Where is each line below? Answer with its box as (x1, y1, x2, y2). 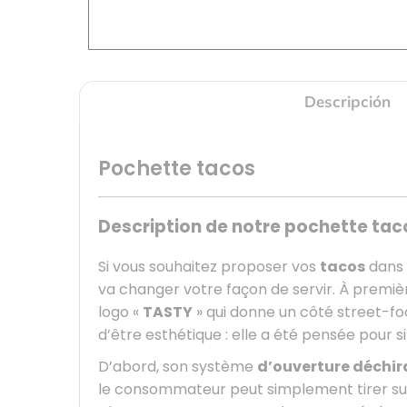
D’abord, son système (98, 355, 257, 377)
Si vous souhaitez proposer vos (98, 255, 320, 277)
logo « (98, 301, 143, 323)
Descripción (303, 92, 391, 112)
